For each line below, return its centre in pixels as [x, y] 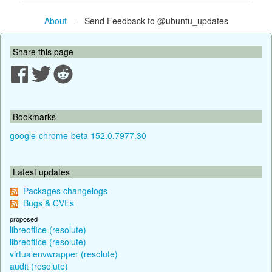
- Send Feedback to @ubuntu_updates [147, 20]
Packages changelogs [65, 190]
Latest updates [41, 172]
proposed [24, 218]
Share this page [43, 51]
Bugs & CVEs [49, 202]
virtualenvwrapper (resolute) [64, 253]
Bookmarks [34, 116]
